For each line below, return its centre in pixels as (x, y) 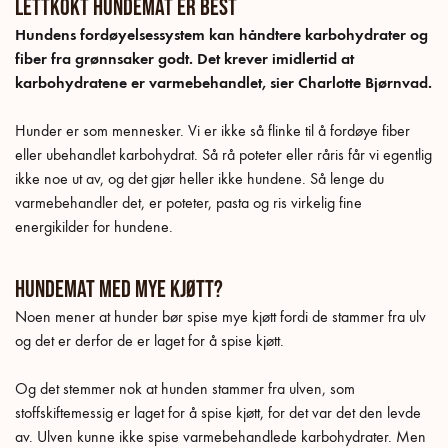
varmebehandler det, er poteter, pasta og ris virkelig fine (188, 202)
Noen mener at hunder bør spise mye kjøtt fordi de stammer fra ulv (220, 316)
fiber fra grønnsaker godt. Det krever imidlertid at (184, 58)
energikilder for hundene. (94, 226)
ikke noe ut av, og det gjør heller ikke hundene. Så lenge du (199, 178)
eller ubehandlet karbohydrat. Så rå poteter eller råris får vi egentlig (223, 154)
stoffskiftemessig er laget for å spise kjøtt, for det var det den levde (218, 412)
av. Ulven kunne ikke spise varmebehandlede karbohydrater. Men (220, 436)
